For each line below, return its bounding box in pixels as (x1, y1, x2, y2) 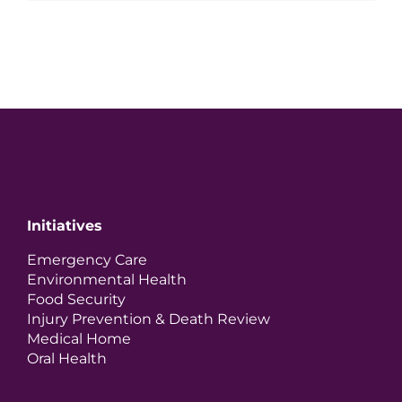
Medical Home (27, 329, 131, 347)
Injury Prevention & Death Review (27, 310, 270, 328)
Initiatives (27, 216, 102, 234)
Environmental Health (27, 270, 187, 288)
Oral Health (27, 349, 107, 367)
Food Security (27, 290, 126, 308)
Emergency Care (27, 250, 147, 268)
